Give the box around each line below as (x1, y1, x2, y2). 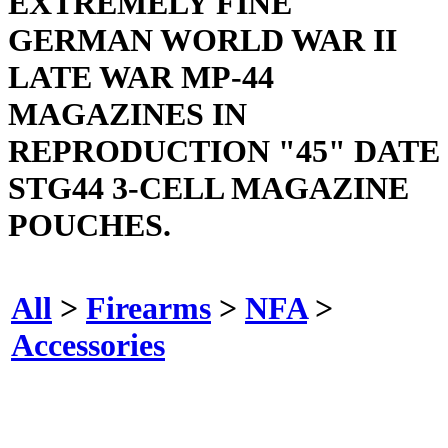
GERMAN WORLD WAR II (8, 21, 397, 58)
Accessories (11, 326, 165, 363)
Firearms (86, 289, 211, 326)
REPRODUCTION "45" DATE (8, 132, 440, 169)
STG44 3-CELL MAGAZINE (8, 169, 409, 206)
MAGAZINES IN (8, 95, 247, 132)
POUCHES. (8, 206, 171, 243)
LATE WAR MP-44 (8, 58, 274, 95)
